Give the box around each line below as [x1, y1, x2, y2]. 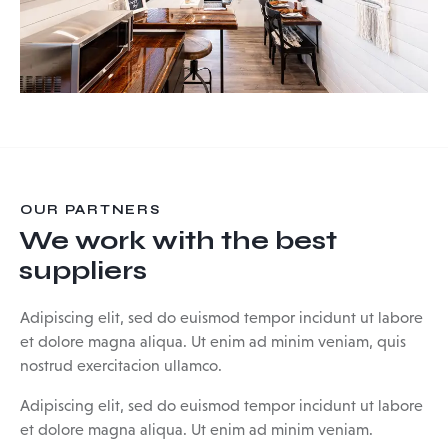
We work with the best [19, 225, 337, 257]
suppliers [19, 255, 147, 287]
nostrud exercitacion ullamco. [20, 357, 226, 375]
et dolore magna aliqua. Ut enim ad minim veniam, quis [20, 333, 406, 351]
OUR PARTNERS [20, 202, 161, 219]
